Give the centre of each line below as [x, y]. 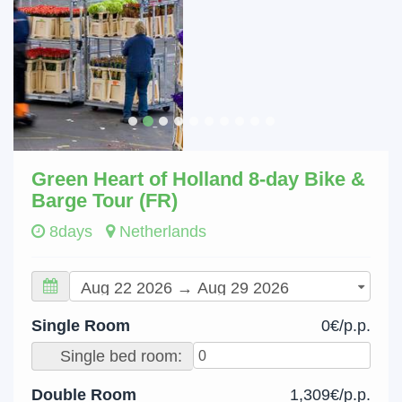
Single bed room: [121, 356]
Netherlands [161, 232]
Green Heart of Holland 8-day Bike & [198, 179]
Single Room [81, 326]
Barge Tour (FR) [105, 201]
